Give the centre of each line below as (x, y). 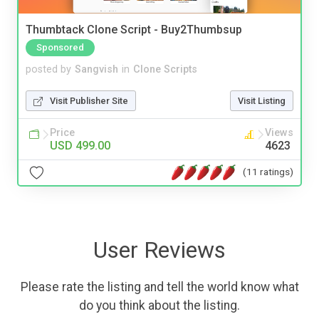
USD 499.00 (80, 145)
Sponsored (60, 47)
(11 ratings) (268, 172)
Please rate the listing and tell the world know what (159, 287)
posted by (48, 69)
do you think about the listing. (159, 305)
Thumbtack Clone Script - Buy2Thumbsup (134, 29)
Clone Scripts (165, 69)
